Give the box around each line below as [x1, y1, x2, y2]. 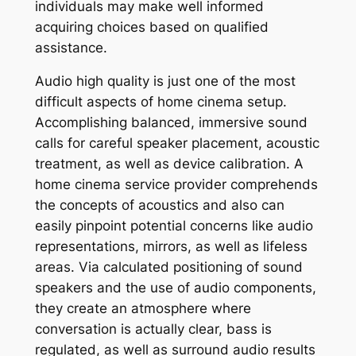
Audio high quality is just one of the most [34, 73, 296, 90]
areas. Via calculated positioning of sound [34, 259, 303, 276]
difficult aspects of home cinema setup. [34, 94, 287, 110]
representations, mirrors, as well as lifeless [34, 238, 308, 255]
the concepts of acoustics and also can [34, 197, 284, 214]
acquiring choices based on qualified [34, 18, 269, 35]
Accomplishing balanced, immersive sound [34, 114, 308, 131]
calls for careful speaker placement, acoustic [34, 135, 319, 152]
